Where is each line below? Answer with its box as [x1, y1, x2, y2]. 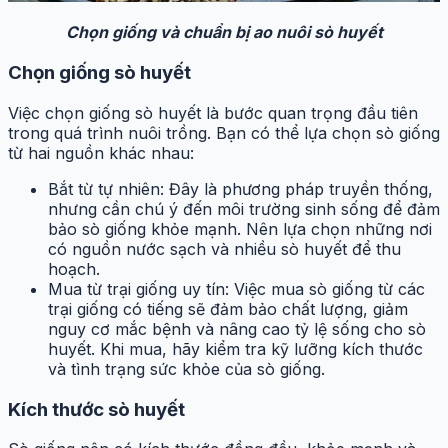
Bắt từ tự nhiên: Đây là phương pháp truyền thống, [48, 178, 433, 199]
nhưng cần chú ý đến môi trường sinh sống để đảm [48, 198, 440, 219]
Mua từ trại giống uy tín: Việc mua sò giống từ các [48, 278, 425, 299]
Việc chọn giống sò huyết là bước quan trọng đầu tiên [8, 102, 418, 123]
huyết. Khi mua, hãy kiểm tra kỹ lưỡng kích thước [48, 338, 423, 359]
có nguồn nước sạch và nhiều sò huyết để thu [48, 238, 401, 259]
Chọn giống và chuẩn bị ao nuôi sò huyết [65, 22, 383, 43]
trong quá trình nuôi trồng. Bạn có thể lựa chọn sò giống [8, 122, 440, 143]
